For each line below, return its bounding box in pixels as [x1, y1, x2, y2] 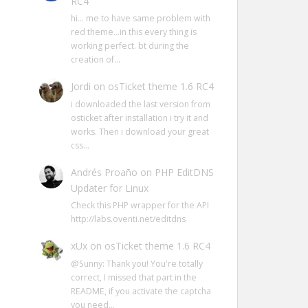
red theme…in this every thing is [70, 25, 197, 38]
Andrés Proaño [70, 165, 137, 179]
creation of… [70, 53, 120, 65]
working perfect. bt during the [70, 39, 189, 52]
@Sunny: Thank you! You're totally [70, 257, 203, 269]
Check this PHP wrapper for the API [70, 199, 209, 212]
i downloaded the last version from [70, 98, 210, 110]
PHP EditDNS [154, 165, 214, 179]
